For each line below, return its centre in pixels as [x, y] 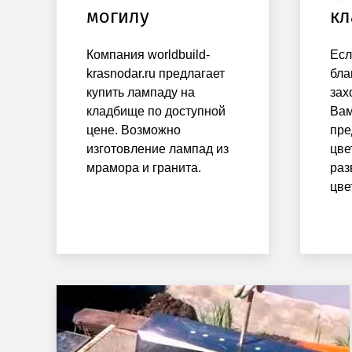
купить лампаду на [141, 93]
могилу [118, 17]
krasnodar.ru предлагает [156, 74]
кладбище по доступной [156, 112]
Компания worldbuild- [148, 55]
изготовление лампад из [158, 149]
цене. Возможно [134, 130]
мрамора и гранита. [144, 168]
